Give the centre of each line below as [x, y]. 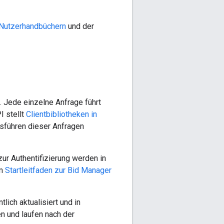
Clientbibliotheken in [61, 114]
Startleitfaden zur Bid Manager [58, 170]
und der [80, 26]
